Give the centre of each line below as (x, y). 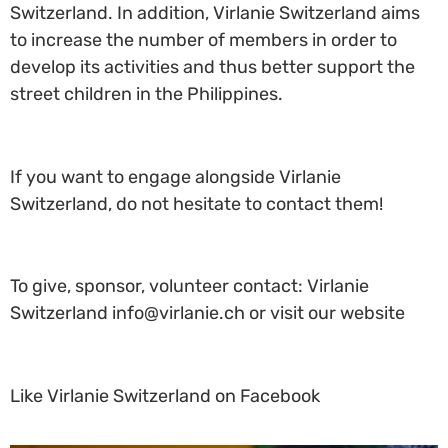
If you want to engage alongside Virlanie (175, 176)
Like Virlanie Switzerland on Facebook (165, 396)
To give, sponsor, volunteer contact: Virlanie (189, 286)
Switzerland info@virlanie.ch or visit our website (207, 313)
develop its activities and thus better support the (212, 66)
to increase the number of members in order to (203, 39)
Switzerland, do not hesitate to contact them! (196, 203)
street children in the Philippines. (146, 93)
